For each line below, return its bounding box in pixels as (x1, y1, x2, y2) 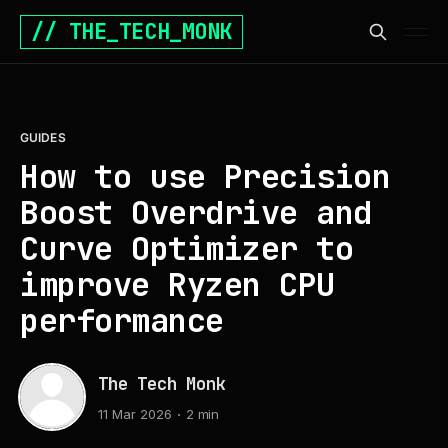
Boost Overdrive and (20, 191, 372, 234)
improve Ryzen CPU (20, 263, 335, 306)
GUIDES (20, 130, 66, 145)
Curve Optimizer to (20, 227, 353, 270)
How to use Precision (20, 155, 390, 198)
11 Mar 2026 (98, 406, 172, 423)
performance (20, 299, 224, 342)
